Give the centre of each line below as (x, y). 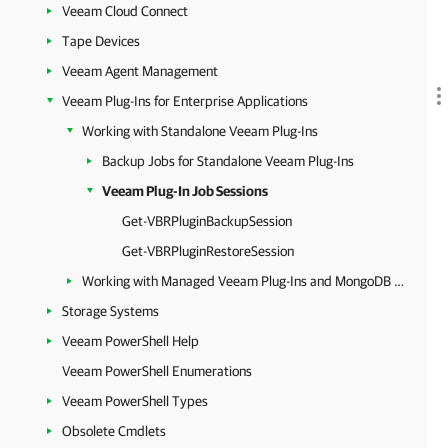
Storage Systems (110, 311)
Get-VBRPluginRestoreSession (208, 251)
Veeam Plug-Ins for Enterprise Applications (185, 101)
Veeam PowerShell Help (130, 341)
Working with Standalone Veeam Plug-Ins (200, 131)
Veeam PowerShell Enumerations (157, 371)
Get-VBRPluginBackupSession (207, 221)
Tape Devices (101, 41)
